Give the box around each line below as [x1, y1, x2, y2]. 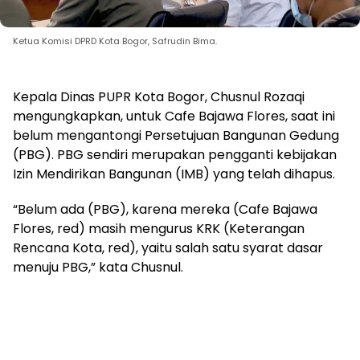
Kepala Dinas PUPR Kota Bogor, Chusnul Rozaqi [13, 87, 305, 106]
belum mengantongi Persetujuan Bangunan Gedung [13, 125, 339, 145]
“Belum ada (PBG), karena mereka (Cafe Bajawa [13, 199, 317, 219]
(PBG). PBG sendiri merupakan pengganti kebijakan [13, 145, 337, 164]
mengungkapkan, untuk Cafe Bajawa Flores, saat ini [13, 106, 335, 125]
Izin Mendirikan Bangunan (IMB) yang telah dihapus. [13, 164, 335, 183]
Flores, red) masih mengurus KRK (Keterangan [13, 219, 305, 238]
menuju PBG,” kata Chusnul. [13, 257, 183, 276]
